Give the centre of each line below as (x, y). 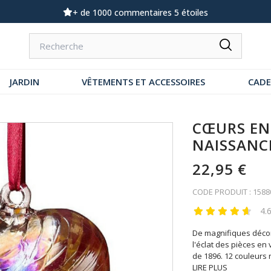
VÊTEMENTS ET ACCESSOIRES (143, 82)
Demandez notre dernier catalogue (135, 12)
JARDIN (24, 82)
